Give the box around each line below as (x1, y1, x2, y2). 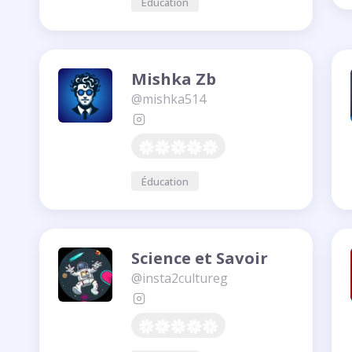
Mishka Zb (131, 67, 216, 90)
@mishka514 (131, 90, 206, 108)
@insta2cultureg (131, 269, 228, 287)
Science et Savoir (131, 247, 268, 269)
